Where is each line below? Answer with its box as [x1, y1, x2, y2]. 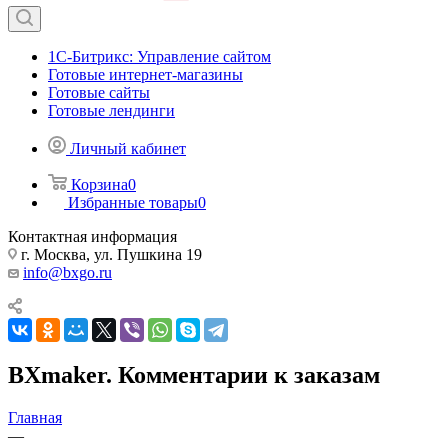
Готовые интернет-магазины [48, 66, 243, 83]
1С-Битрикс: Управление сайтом [48, 48, 271, 65]
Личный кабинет [70, 140, 186, 157]
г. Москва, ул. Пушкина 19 [17, 246, 202, 263]
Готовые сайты [48, 84, 150, 101]
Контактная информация [8, 228, 177, 245]
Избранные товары [68, 194, 198, 211]
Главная [8, 408, 62, 426]
